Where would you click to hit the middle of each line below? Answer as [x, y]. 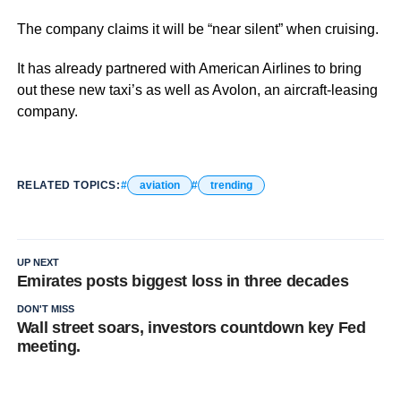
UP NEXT [38, 262]
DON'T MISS [45, 308]
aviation [159, 185]
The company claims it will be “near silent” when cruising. [197, 29]
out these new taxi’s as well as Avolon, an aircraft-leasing [197, 90]
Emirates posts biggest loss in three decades [183, 281]
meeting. [48, 346]
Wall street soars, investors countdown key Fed [191, 327]
